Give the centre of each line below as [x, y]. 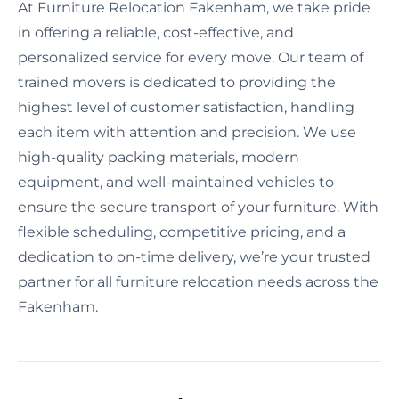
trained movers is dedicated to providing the [177, 82]
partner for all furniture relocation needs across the [198, 281]
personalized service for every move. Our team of [191, 57]
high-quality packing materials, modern [159, 157]
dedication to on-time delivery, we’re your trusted [194, 256]
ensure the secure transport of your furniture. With [198, 207]
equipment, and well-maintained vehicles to [176, 182]
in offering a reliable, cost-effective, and [156, 32]
